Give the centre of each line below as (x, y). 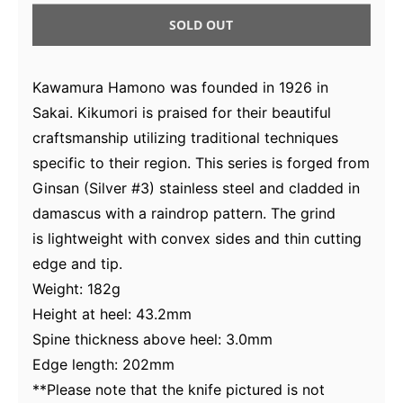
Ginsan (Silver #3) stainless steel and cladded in (196, 188)
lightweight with (100, 239)
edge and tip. (77, 264)
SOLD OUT (201, 25)
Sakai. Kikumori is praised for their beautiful (182, 113)
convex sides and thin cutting (259, 239)
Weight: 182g (76, 289)
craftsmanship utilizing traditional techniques (185, 138)
